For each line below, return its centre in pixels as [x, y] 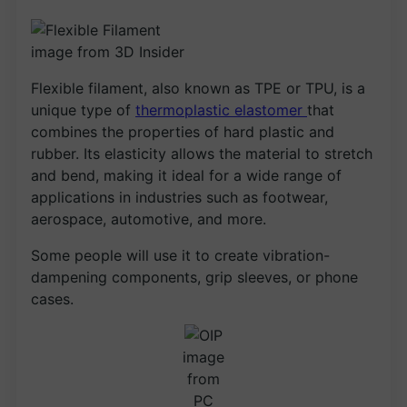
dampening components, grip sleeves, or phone [194, 277]
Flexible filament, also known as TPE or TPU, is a [198, 88]
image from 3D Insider [108, 51]
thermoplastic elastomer [221, 109]
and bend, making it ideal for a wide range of [186, 175]
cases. [52, 298]
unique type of [83, 109]
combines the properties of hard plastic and [183, 131]
